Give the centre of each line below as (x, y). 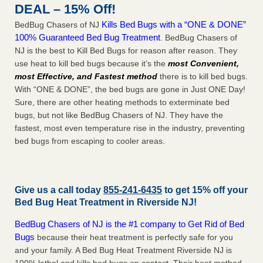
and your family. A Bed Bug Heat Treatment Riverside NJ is (123, 250)
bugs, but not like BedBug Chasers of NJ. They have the (119, 115)
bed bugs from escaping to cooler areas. (90, 141)
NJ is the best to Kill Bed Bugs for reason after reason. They (126, 51)
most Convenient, (203, 64)
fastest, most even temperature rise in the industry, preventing (130, 128)
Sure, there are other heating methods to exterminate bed (122, 102)
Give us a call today (59, 190)
